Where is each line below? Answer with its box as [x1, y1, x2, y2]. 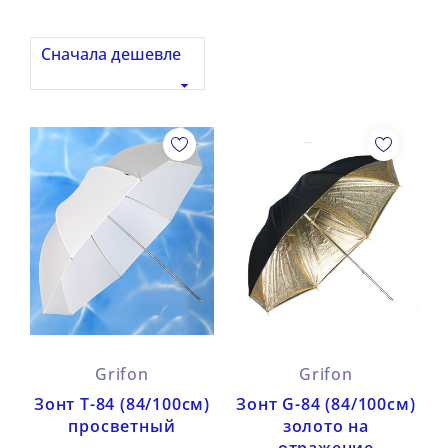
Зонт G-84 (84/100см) [236, 393, 416, 416]
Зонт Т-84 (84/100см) [33, 393, 210, 416]
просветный [68, 415, 176, 438]
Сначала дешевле [41, 43, 181, 66]
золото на [282, 415, 370, 438]
